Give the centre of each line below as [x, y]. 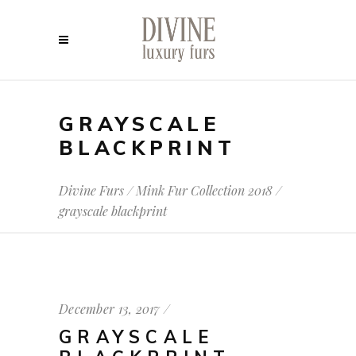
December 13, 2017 [110, 309]
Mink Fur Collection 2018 [204, 191]
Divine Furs [91, 191]
